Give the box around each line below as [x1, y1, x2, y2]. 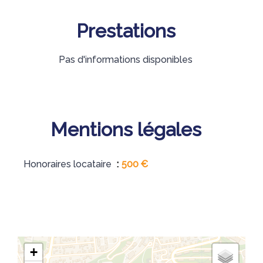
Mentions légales [50, 119, 201, 140]
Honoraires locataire [23, 159, 114, 170]
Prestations [76, 20, 176, 42]
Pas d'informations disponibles [59, 54, 193, 65]
